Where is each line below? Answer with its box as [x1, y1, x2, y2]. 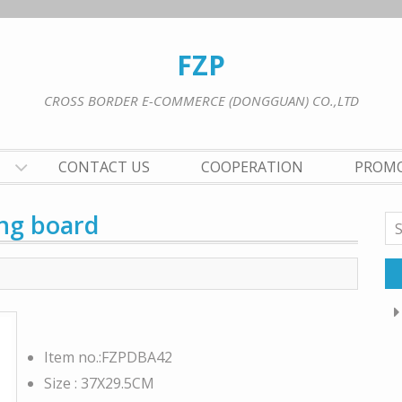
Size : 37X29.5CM [43, 373, 154, 393]
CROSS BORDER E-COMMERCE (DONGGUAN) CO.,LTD [43, 92, 359, 109]
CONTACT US [58, 157, 150, 177]
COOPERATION [201, 157, 303, 177]
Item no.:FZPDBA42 [43, 347, 172, 367]
